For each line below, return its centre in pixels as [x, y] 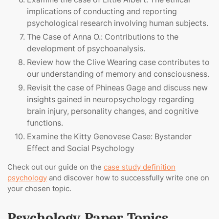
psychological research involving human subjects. [118, 23]
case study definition [140, 167]
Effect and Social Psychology [81, 148]
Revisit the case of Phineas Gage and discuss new [117, 88]
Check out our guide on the [55, 167]
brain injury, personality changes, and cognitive [113, 111]
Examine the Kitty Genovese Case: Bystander [109, 137]
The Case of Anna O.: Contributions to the [103, 37]
